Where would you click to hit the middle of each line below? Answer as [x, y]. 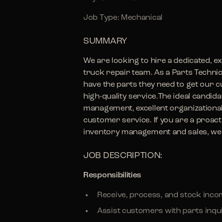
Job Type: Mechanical [123, 18]
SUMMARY [105, 41]
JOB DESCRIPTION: [123, 156]
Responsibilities [112, 175]
